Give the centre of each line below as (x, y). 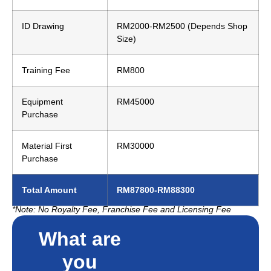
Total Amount (49, 190)
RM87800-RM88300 (156, 190)
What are (80, 239)
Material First (47, 145)
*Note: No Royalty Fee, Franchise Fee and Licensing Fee (122, 209)
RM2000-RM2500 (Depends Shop (182, 26)
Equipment (42, 101)
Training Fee (46, 70)
